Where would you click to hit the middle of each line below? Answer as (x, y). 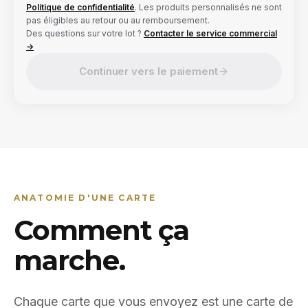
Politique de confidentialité (80, 8)
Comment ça (102, 230)
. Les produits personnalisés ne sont (208, 8)
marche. (69, 261)
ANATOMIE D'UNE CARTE (85, 198)
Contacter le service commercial (210, 34)
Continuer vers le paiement (148, 71)
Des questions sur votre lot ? (84, 34)
